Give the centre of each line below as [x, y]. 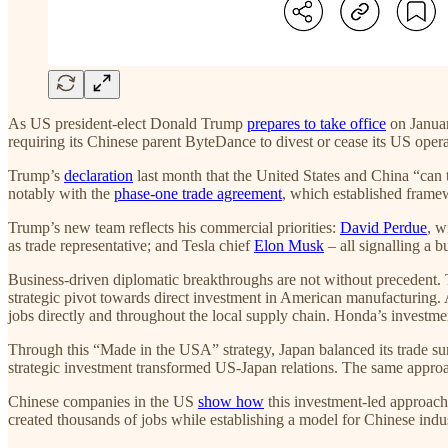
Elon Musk [289, 245]
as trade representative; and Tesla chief [131, 245]
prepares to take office [316, 123]
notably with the [61, 193]
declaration [98, 175]
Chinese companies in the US [103, 401]
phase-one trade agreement [198, 193]
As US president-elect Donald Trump [127, 123]
